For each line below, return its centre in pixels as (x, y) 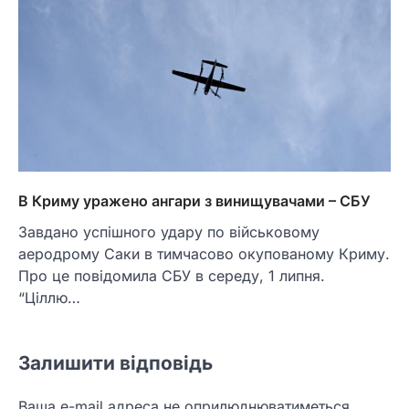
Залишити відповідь (115, 363)
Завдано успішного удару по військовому (169, 232)
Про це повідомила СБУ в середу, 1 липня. (172, 276)
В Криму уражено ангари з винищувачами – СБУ (194, 201)
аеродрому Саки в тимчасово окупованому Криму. (204, 254)
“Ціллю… (49, 298)
